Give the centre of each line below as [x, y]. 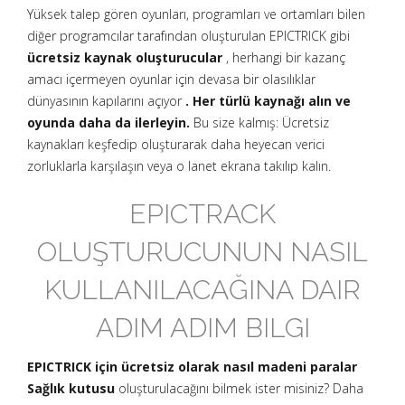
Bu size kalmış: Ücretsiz [259, 122]
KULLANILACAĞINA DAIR [202, 290]
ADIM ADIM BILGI [202, 328]
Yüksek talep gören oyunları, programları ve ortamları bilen [196, 14]
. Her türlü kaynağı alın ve [268, 101]
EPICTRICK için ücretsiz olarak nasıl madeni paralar [192, 367]
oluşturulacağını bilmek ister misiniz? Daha [239, 388]
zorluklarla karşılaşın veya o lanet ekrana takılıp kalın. [179, 166]
